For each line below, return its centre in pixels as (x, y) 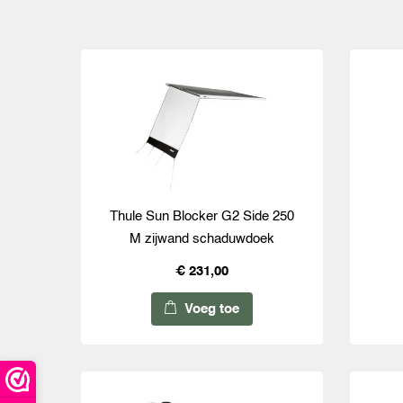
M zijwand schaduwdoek (201, 239)
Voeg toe (210, 309)
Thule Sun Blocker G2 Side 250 (201, 217)
